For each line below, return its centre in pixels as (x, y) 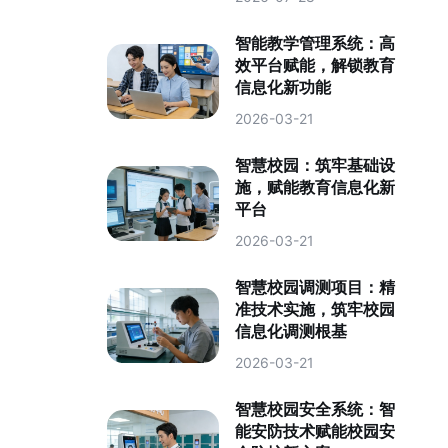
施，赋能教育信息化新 (315, 187)
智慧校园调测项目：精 (315, 287)
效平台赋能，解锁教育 (315, 65)
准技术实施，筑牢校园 (315, 309)
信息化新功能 (283, 87)
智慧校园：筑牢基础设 (315, 165)
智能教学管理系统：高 (315, 43)
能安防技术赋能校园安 (315, 431)
